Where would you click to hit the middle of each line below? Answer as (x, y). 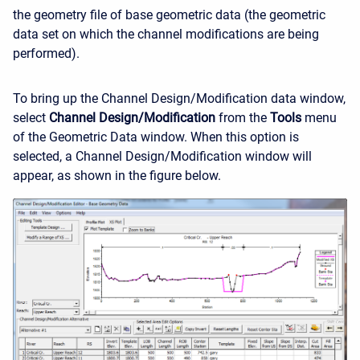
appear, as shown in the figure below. (117, 176)
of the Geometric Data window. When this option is (156, 137)
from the (243, 118)
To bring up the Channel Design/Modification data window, (179, 99)
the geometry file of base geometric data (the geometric (169, 15)
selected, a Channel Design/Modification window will (162, 157)
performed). (46, 54)
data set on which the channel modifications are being (166, 35)
